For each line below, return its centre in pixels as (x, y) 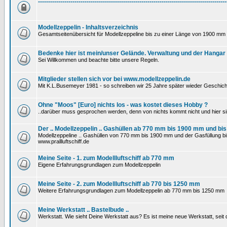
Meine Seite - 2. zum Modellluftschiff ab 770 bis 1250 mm (119, 184)
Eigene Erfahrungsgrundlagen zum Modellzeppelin (99, 165)
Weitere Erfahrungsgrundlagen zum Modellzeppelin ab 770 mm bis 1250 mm (131, 191)
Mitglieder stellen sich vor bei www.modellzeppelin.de (114, 79)
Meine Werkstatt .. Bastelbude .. (83, 210)
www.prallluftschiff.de (64, 141)
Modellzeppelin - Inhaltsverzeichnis (88, 27)
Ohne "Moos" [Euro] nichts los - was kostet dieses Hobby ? (123, 105)
